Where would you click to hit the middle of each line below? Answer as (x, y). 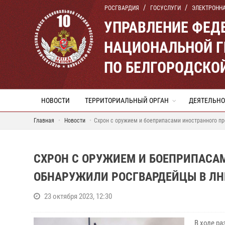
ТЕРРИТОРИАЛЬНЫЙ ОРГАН (127, 100)
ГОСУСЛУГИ (165, 8)
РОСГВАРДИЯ (122, 8)
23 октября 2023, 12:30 (78, 196)
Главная (44, 121)
